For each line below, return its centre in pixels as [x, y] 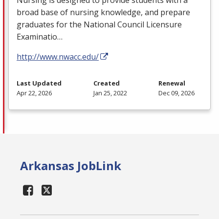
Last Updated [39, 83]
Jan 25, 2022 [110, 93]
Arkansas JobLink [71, 165]
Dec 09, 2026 [176, 93]
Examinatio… [40, 36]
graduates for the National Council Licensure [99, 24]
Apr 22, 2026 [34, 93]
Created [106, 83]
